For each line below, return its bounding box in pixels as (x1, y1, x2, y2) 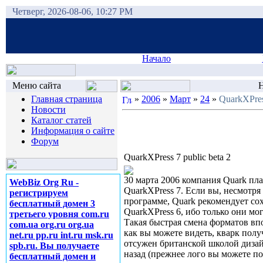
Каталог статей (31, 115, 92, 125)
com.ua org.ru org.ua (9, 220, 94, 230)
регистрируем (9, 188, 68, 198)
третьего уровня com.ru (9, 209, 109, 219)
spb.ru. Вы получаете (9, 241, 99, 251)
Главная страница (31, 94, 102, 104)
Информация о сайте (31, 126, 114, 136)
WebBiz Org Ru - (9, 177, 79, 187)
